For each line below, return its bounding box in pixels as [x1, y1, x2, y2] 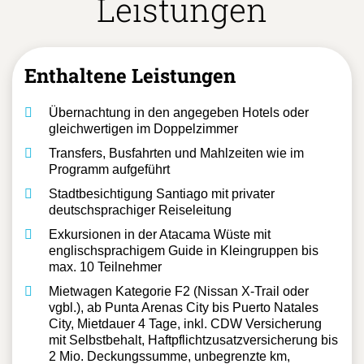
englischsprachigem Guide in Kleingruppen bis [49, 243, 318, 258]
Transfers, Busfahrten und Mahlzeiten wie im [49, 145, 304, 160]
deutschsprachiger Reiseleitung [49, 202, 232, 217]
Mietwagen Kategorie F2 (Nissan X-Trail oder [49, 284, 309, 298]
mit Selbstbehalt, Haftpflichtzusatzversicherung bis [49, 332, 338, 347]
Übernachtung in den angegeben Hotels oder [49, 105, 309, 119]
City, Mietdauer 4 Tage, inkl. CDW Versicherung [49, 316, 322, 331]
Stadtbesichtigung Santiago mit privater [49, 186, 275, 201]
